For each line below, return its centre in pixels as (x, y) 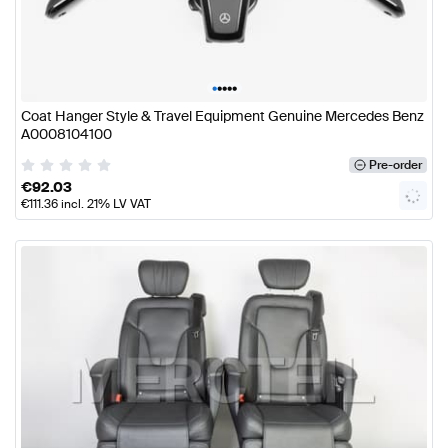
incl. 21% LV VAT (104, 203)
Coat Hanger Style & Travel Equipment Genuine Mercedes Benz (222, 116)
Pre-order (395, 164)
